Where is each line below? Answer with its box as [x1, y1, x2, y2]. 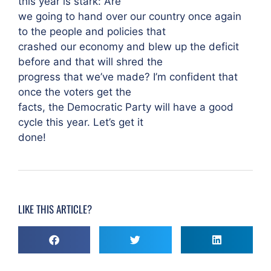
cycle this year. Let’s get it [18, 116, 143, 128]
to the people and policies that [18, 25, 166, 38]
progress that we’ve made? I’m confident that [18, 71, 238, 83]
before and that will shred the [18, 56, 163, 68]
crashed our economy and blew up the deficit [18, 41, 239, 53]
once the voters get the [18, 86, 131, 98]
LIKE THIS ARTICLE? [18, 201, 92, 217]
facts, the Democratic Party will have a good [18, 101, 233, 113]
